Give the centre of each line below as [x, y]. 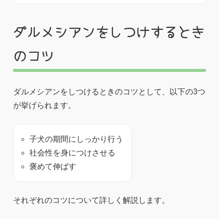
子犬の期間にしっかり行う [76, 139]
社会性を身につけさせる [72, 153]
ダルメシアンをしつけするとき [109, 32]
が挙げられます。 [44, 106]
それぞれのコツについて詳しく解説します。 [91, 200]
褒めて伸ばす [53, 167]
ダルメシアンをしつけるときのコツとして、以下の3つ [109, 92]
